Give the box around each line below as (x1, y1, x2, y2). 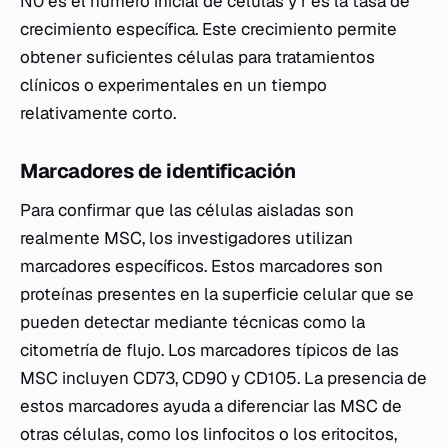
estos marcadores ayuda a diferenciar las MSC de (20, 395, 402, 417)
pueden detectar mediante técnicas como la (20, 311, 365, 333)
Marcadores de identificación (20, 158, 295, 184)
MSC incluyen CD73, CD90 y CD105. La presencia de (20, 367, 427, 389)
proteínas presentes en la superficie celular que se (20, 283, 414, 305)
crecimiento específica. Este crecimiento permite (20, 18, 397, 40)
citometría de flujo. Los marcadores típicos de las (20, 339, 399, 361)
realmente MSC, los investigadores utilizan (20, 227, 353, 249)
